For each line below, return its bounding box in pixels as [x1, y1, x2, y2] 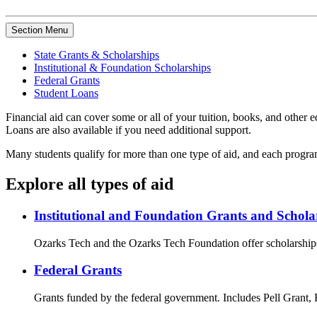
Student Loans [34, 87, 98, 100]
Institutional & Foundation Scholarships [34, 62, 211, 74]
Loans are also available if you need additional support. [6, 124, 251, 137]
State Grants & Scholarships [34, 49, 159, 62]
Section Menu [11, 25, 68, 36]
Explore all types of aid [6, 175, 173, 194]
